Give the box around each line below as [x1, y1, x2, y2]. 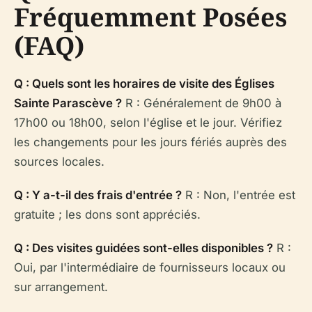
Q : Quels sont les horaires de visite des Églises [14, 76, 274, 91]
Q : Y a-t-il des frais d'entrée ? [14, 187, 182, 202]
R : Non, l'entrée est [182, 187, 295, 202]
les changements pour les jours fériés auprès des [14, 134, 287, 149]
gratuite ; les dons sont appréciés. [14, 207, 201, 221]
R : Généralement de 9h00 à [122, 95, 281, 110]
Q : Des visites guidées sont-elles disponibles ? [14, 240, 273, 255]
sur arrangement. [14, 279, 108, 294]
